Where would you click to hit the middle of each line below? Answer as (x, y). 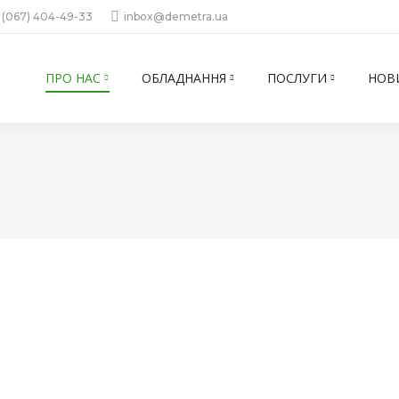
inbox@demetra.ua (176, 16)
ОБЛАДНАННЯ (184, 78)
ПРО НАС (73, 78)
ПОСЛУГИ (297, 78)
